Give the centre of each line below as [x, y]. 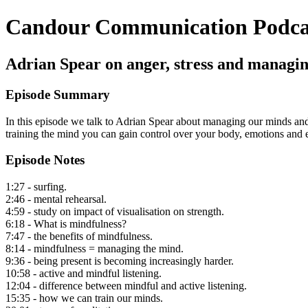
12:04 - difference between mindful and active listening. [126, 285]
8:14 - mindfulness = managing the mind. [95, 248]
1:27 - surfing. [36, 186]
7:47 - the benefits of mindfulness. [79, 236]
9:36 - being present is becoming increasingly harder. [120, 261]
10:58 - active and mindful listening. [84, 273]
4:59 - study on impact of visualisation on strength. [115, 211]
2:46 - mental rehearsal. [56, 199]
